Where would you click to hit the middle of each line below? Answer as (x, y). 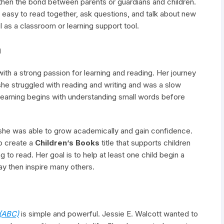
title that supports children (145, 143)
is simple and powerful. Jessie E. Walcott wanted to (108, 214)
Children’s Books (67, 143)
